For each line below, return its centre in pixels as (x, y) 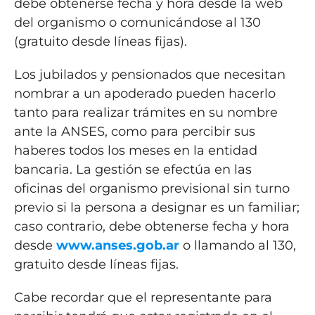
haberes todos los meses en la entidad (135, 150)
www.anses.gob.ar (116, 245)
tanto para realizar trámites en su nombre (146, 112)
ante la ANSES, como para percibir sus (134, 131)
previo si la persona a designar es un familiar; (156, 207)
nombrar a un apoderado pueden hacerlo (144, 93)
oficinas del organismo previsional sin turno (152, 188)
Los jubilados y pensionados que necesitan (149, 74)
